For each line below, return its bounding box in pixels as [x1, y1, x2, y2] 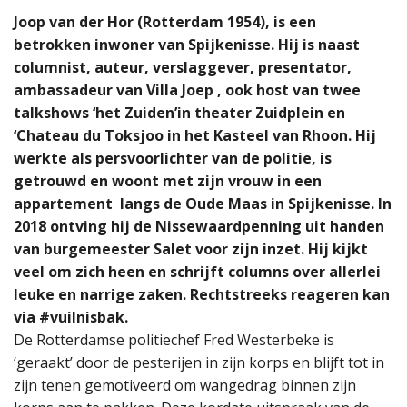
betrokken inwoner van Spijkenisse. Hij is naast [14, 34, 360, 55]
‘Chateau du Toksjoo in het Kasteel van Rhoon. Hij [14, 124, 376, 145]
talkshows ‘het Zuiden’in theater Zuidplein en [14, 102, 345, 123]
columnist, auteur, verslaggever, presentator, [14, 56, 352, 77]
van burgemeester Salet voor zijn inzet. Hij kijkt [14, 238, 368, 259]
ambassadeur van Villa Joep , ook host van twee [14, 79, 361, 100]
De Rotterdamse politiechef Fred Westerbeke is [14, 329, 334, 350]
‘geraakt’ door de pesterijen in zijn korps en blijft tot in [14, 352, 384, 372]
